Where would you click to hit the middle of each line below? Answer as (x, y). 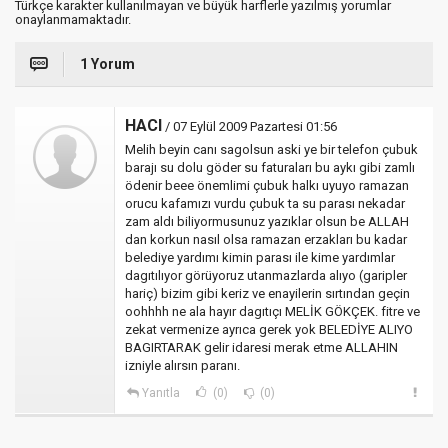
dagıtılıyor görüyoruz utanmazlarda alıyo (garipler (266, 275)
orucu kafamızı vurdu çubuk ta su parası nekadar (265, 203)
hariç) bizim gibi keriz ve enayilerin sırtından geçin (267, 293)
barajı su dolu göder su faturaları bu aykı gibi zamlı (270, 167)
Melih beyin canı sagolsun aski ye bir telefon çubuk (271, 149)
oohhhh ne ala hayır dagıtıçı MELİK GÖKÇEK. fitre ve (272, 311)
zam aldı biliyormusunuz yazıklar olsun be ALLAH (267, 221)
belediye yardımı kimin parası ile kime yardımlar (260, 257)
